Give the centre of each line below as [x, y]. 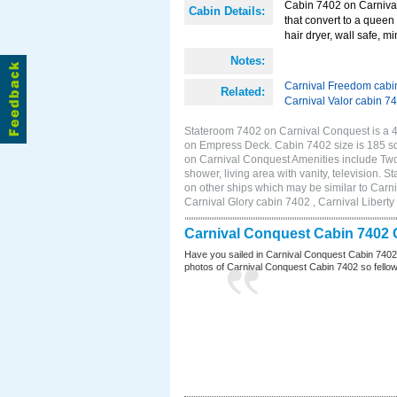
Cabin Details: [227, 11]
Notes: [248, 61]
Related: [243, 92]
